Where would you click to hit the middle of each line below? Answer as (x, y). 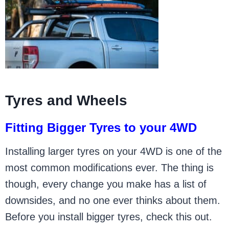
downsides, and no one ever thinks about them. (113, 200)
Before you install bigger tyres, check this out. (109, 217)
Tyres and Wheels (66, 100)
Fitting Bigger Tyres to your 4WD (101, 128)
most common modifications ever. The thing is (110, 168)
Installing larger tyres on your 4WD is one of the (114, 151)
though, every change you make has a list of (106, 184)
